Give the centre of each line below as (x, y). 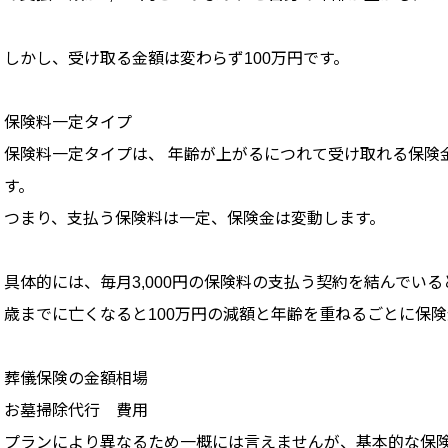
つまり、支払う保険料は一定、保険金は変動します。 (194, 219)
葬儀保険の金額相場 (76, 379)
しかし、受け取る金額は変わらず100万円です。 (176, 59)
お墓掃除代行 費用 (76, 411)
